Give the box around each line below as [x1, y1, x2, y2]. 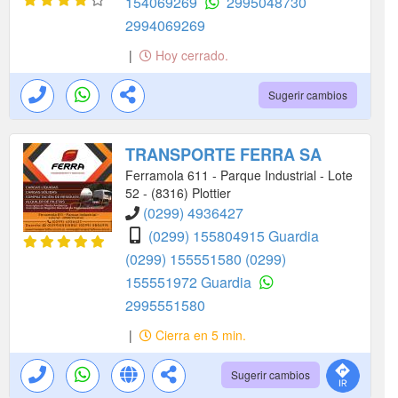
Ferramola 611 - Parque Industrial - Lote [125, 166, 353, 185]
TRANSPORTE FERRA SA [125, 143, 322, 167]
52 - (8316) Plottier [125, 184, 231, 203]
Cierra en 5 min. [152, 326, 246, 345]
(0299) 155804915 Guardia [148, 226, 319, 247]
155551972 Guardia [125, 272, 255, 293]
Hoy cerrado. [152, 46, 228, 65]
